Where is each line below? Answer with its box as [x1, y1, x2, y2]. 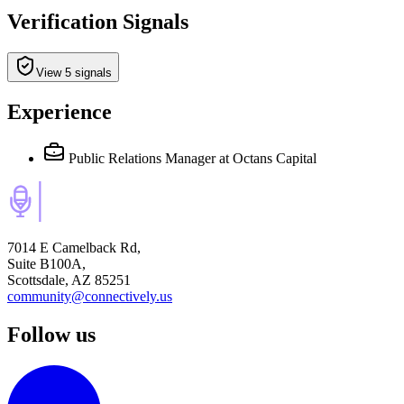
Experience [7, 99, 112, 124]
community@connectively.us [7, 289, 172, 305]
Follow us [7, 323, 96, 347]
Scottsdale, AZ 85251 [7, 272, 131, 289]
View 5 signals [36, 65, 112, 79]
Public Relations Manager [69, 151, 216, 167]
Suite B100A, [7, 256, 86, 272]
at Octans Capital [219, 151, 317, 167]
